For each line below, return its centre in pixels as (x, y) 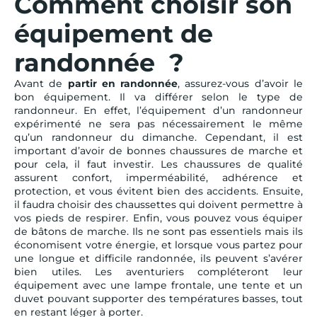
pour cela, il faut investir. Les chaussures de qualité (158, 164)
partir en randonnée (123, 83)
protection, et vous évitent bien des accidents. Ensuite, (158, 191)
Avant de (41, 83)
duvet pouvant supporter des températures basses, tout (158, 298)
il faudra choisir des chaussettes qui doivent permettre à (158, 204)
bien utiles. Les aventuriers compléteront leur (158, 271)
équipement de (114, 33)
